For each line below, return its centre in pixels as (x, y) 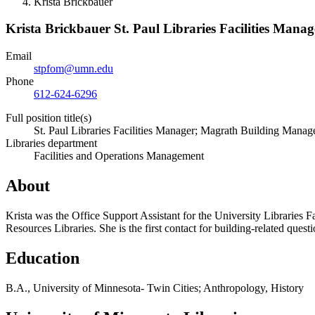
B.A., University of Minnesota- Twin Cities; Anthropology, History (155, 288)
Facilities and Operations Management (119, 156)
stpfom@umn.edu (73, 69)
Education (43, 258)
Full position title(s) (49, 118)
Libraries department (51, 143)
